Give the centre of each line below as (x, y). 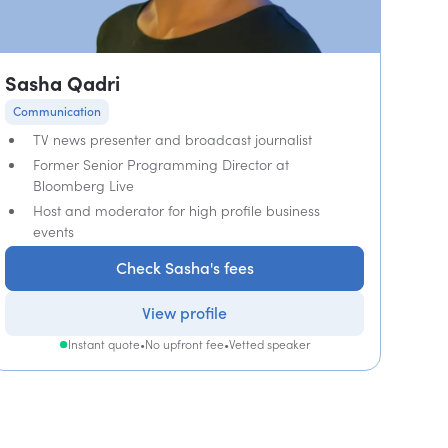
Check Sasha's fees (184, 268)
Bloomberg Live (84, 185)
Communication (57, 111)
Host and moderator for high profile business (177, 210)
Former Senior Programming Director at (161, 164)
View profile (185, 313)
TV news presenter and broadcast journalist (173, 139)
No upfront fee (184, 344)
